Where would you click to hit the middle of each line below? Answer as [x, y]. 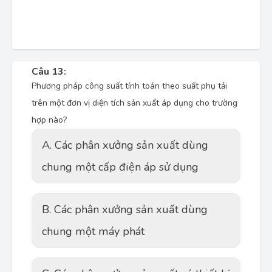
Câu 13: [49, 72]
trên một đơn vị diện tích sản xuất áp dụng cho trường [134, 103]
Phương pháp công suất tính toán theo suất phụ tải [129, 86]
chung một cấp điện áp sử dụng [120, 167]
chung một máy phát [93, 231]
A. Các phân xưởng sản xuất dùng [125, 145]
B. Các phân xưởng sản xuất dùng [125, 209]
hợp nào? [49, 120]
